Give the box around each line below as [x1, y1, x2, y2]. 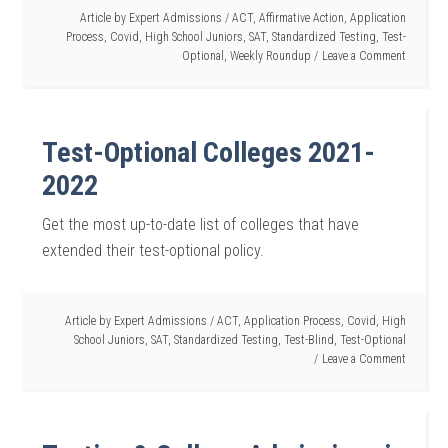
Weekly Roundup [229, 49, 311, 63]
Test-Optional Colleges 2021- [42, 136, 376, 169]
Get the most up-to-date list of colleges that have [42, 215, 360, 234]
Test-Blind [283, 333, 334, 347]
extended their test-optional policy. [42, 241, 265, 260]
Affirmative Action [258, 11, 344, 25]
